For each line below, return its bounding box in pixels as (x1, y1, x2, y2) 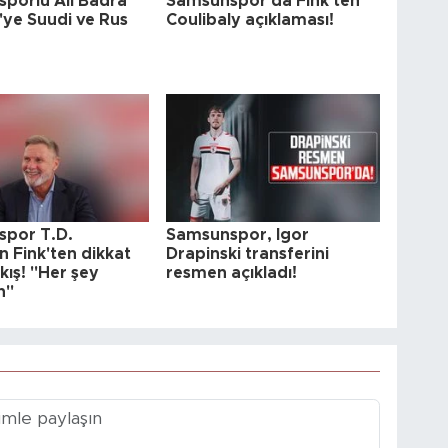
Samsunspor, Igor (166, 227, 310, 244)
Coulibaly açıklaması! (166, 12, 335, 29)
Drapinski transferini (166, 246, 330, 263)
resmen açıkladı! (166, 265, 298, 282)
